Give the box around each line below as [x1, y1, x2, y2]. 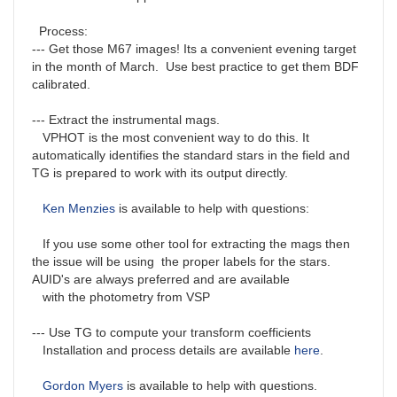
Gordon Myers [43, 378, 123, 393]
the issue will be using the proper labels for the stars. [32, 254, 331, 269]
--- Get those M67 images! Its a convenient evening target [32, 42, 356, 57]
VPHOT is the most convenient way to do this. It [32, 130, 309, 145]
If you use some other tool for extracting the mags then [32, 237, 350, 252]
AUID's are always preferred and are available [32, 272, 290, 287]
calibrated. [32, 77, 90, 92]
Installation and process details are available [32, 343, 294, 358]
